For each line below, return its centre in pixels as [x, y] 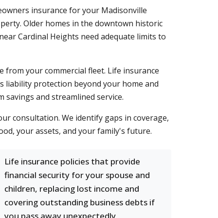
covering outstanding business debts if [80, 202]
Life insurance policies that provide [72, 161]
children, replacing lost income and [72, 189]
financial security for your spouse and [77, 175]
